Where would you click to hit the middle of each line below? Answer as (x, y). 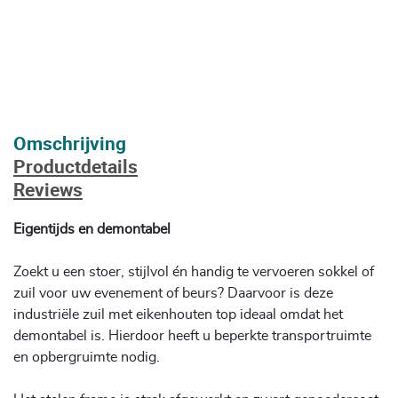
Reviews (48, 189)
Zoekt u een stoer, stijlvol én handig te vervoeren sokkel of (194, 271)
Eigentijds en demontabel (92, 229)
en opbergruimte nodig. (87, 357)
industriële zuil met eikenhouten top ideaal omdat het (178, 314)
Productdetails (76, 166)
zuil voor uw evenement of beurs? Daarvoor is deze (173, 293)
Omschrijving (70, 143)
